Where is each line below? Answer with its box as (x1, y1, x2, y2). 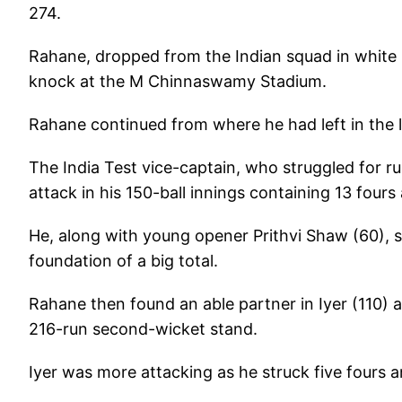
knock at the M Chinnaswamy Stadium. (29, 71, 327, 91)
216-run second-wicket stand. (29, 319, 258, 338)
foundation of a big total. (29, 250, 218, 270)
